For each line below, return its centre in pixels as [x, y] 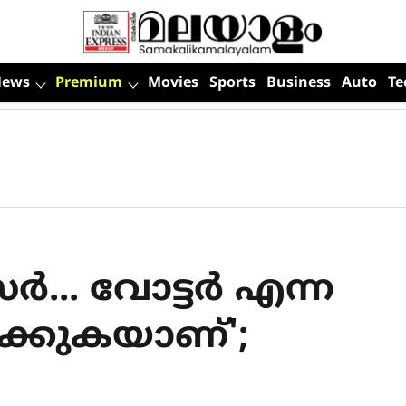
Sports [232, 83]
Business [298, 83]
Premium [88, 83]
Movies [173, 83]
